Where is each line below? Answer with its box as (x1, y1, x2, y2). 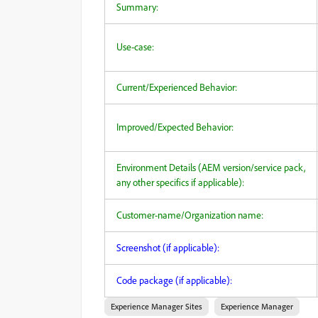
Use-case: (116, 40, 154, 53)
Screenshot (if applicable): (116, 241, 219, 254)
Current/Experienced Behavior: (116, 81, 237, 94)
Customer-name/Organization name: (116, 209, 263, 221)
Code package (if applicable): (116, 274, 232, 287)
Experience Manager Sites (111, 301, 202, 312)
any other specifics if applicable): (116, 176, 244, 189)
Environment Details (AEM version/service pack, (116, 161, 305, 174)
